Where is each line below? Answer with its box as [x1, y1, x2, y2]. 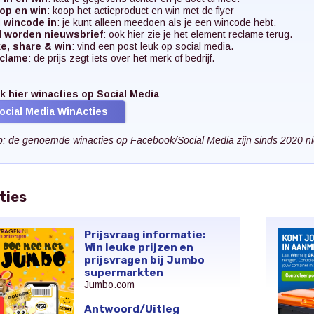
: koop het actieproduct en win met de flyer [46, 4, 234, 16]
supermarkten [83, 266, 163, 279]
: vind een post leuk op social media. [71, 40, 233, 52]
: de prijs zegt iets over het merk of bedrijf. [27, 52, 214, 64]
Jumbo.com [83, 278, 135, 290]
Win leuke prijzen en [83, 240, 193, 254]
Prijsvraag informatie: [83, 228, 205, 241]
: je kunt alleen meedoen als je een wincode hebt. [56, 16, 276, 28]
